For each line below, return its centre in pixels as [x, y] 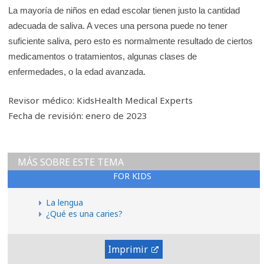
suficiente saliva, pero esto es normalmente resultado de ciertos [131, 41]
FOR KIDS [132, 176]
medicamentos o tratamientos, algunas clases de [103, 56]
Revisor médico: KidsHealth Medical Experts [101, 100]
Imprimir [128, 250]
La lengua [65, 203]
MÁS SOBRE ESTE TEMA [71, 162]
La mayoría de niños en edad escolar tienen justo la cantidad [124, 10]
